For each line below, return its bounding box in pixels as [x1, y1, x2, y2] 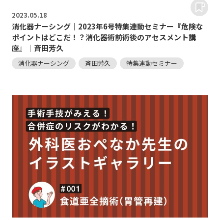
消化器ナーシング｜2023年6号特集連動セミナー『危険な [11, 21, 203, 31]
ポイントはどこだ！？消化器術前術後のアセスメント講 [11, 31, 196, 42]
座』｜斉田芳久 [11, 42, 63, 53]
